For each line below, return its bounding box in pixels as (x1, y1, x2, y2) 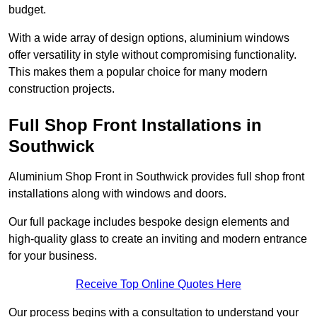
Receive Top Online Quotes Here (76, 278, 241, 291)
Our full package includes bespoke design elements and (8, 216, 289, 229)
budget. (8, 4, 46, 16)
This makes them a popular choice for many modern (8, 66, 267, 79)
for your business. (8, 250, 97, 263)
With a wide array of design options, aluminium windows (8, 32, 289, 45)
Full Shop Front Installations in (8, 115, 262, 135)
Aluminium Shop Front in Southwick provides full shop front (8, 171, 304, 183)
